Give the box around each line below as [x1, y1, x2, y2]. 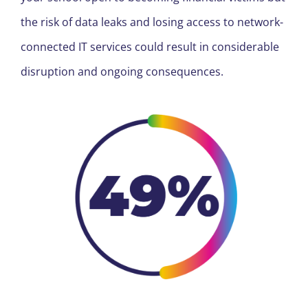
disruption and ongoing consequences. [20, 63, 223, 79]
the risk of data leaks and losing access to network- [20, 14, 283, 30]
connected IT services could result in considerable [20, 38, 279, 54]
